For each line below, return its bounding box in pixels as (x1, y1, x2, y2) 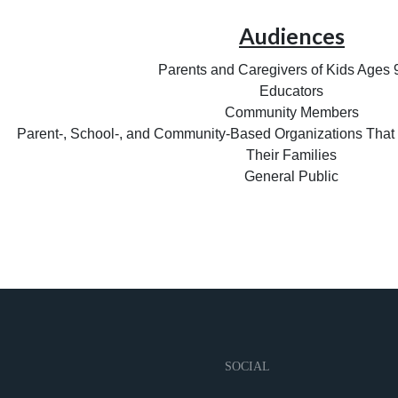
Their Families (246, 147, 338, 163)
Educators (259, 84, 324, 99)
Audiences (238, 22, 345, 50)
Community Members (224, 105, 359, 121)
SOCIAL (224, 360, 270, 374)
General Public (244, 169, 339, 185)
